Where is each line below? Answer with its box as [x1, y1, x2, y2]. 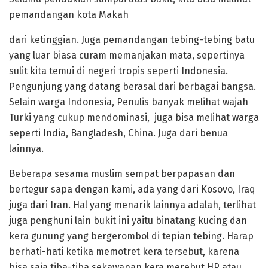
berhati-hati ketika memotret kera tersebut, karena [9, 246, 239, 258]
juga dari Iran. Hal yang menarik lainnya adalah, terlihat [9, 199, 256, 211]
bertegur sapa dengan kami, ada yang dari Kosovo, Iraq [9, 184, 255, 196]
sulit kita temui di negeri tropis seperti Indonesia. [9, 65, 228, 77]
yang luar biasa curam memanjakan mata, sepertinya [9, 50, 245, 62]
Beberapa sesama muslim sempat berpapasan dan [9, 168, 235, 180]
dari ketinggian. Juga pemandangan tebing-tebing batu [9, 34, 255, 46]
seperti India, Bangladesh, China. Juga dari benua [9, 127, 228, 139]
